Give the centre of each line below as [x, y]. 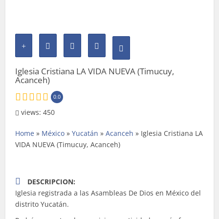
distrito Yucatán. [42, 204]
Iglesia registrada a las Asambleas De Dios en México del [108, 193]
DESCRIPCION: [52, 181]
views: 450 [37, 112]
